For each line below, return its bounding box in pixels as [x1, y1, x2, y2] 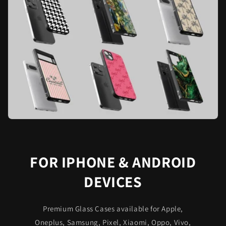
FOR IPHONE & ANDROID [30, 151, 196, 172]
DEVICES [84, 171, 142, 192]
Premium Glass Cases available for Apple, [42, 203, 183, 213]
